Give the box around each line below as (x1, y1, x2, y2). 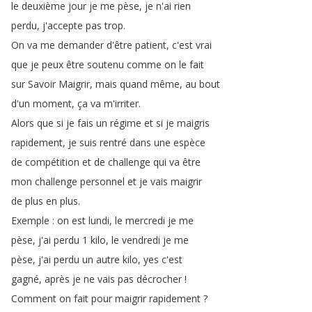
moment (33, 97, 72, 110)
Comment (11, 292, 56, 305)
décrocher (136, 272, 182, 286)
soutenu (87, 58, 124, 71)
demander (58, 38, 104, 52)
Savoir (28, 77, 56, 91)
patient (135, 38, 166, 52)
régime (110, 116, 141, 130)
